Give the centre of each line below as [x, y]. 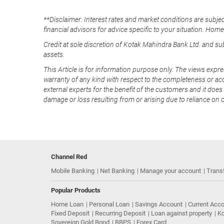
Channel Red [69, 157]
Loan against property [181, 213]
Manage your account [170, 171]
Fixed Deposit [70, 213]
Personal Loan [109, 204]
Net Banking [117, 171]
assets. [54, 55]
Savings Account [159, 204]
